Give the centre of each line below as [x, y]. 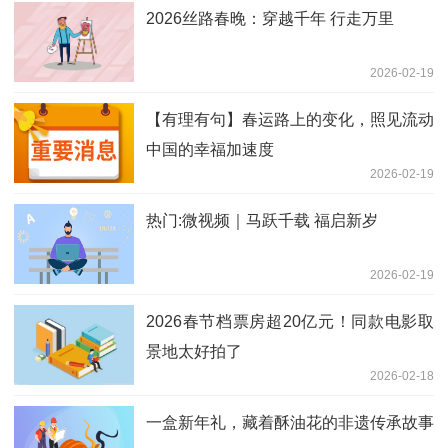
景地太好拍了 [194, 351]
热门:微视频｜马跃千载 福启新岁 [262, 220]
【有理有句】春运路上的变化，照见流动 [290, 119]
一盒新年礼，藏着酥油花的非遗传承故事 [290, 422]
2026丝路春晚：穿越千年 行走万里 [270, 18]
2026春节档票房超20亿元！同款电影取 [290, 321]
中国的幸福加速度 [210, 149]
